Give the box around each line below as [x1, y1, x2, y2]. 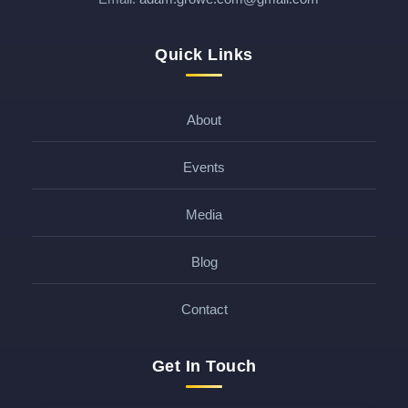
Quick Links [155, 45, 253, 64]
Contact [180, 301, 228, 317]
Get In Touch [151, 356, 257, 375]
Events [183, 158, 225, 175]
